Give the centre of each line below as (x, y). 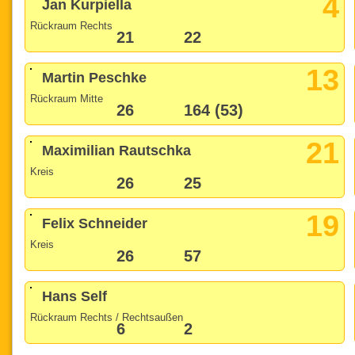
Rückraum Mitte (67, 98)
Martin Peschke (95, 78)
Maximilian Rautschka (117, 151)
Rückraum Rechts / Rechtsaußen (107, 317)
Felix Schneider (95, 224)
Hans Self (75, 297)
